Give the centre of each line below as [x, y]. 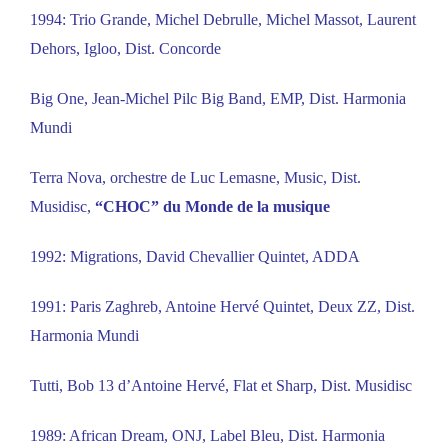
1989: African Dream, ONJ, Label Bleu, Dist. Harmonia [207, 436]
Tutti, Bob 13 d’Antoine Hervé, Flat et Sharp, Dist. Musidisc [221, 386]
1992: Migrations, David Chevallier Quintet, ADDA [195, 257]
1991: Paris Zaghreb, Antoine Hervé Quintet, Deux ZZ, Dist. [222, 307]
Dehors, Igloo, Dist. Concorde [125, 49]
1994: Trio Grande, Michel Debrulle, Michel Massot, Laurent [223, 20]
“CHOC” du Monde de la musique [212, 207]
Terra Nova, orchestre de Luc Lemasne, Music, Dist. [195, 178]
